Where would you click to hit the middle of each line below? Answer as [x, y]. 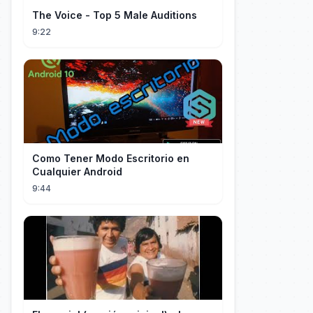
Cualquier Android [77, 172]
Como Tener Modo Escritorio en [111, 158]
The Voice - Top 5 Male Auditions [115, 15]
